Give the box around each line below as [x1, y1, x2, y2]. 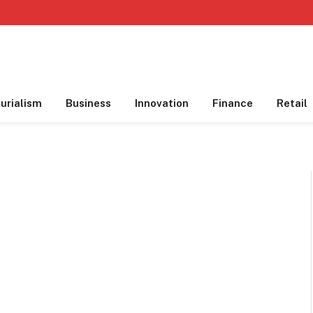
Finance [212, 97, 253, 109]
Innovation [135, 97, 189, 109]
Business [66, 97, 111, 109]
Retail [277, 97, 307, 109]
